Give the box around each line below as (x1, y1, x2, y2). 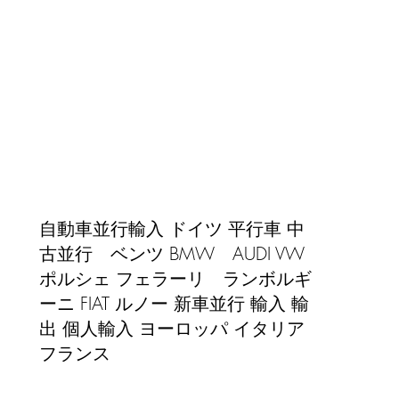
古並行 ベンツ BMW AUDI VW (39, 241, 305, 265)
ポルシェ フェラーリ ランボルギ (39, 266, 312, 290)
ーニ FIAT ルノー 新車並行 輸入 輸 (39, 291, 309, 315)
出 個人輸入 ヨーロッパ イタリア (39, 316, 305, 340)
